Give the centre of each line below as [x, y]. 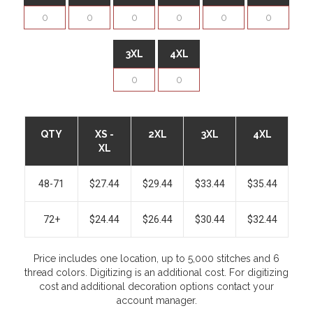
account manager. [156, 300]
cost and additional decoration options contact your [156, 286]
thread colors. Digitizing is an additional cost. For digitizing [156, 272]
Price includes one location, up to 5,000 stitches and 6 [156, 259]
